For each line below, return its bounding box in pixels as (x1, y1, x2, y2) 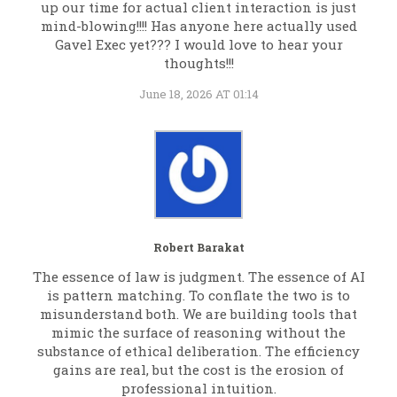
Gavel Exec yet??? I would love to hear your (54, 35, 343, 54)
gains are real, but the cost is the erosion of (53, 361, 344, 379)
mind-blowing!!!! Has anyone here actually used (40, 17, 357, 35)
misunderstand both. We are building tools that (40, 305, 357, 323)
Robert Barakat (152, 240, 245, 255)
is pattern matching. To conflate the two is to (47, 286, 350, 305)
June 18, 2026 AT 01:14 (138, 86, 259, 103)
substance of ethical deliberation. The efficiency (37, 342, 360, 361)
